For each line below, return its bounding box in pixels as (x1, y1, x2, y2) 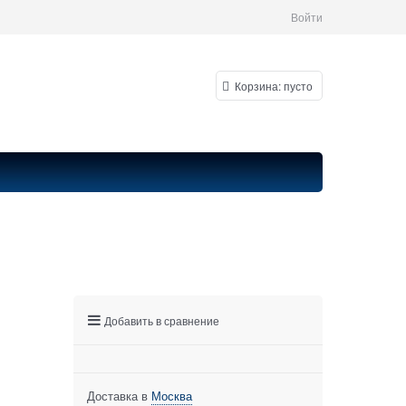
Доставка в (87, 386, 151, 404)
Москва (151, 386, 192, 404)
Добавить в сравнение (104, 312, 219, 328)
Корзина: (235, 78, 281, 94)
